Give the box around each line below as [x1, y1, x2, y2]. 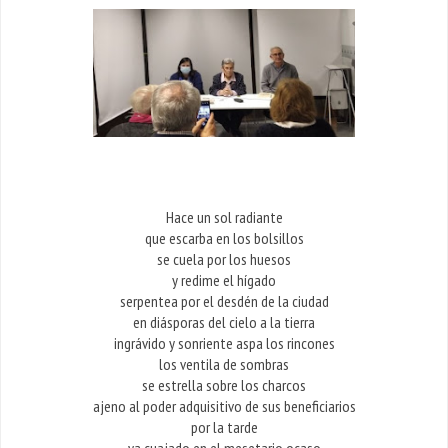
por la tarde [190, 417, 258, 438]
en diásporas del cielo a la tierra [133, 312, 315, 333]
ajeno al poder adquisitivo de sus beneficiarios [92, 396, 356, 417]
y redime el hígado [172, 270, 276, 291]
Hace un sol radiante [165, 207, 283, 228]
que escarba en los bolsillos [144, 228, 304, 249]
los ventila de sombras [159, 354, 289, 375]
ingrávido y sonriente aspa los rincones [113, 333, 335, 354]
